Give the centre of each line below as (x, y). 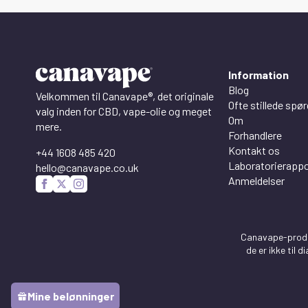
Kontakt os (254, 150)
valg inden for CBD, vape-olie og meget (124, 111)
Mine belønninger (71, 296)
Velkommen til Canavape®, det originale (125, 96)
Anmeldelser (256, 180)
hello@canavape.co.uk (87, 167)
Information (258, 74)
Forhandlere (255, 135)
